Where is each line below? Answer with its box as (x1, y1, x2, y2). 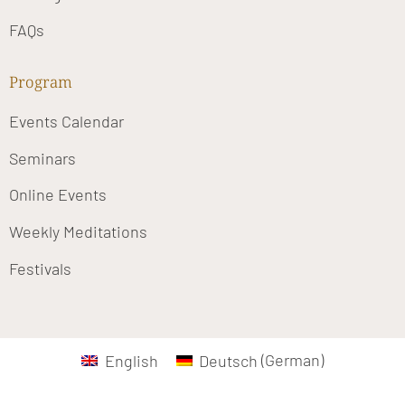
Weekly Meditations (9, 221, 147, 242)
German (264, 350, 320, 371)
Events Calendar (9, 111, 124, 132)
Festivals (9, 258, 71, 278)
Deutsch (198, 350, 258, 371)
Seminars (9, 147, 76, 168)
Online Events (9, 184, 107, 205)
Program (9, 71, 72, 93)
